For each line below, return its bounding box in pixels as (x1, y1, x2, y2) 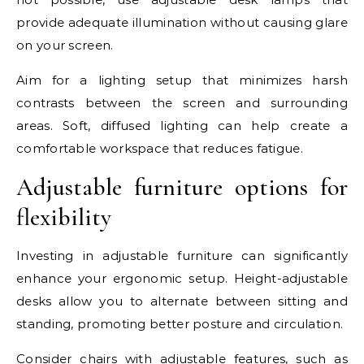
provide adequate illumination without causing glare (16, 15, 348, 31)
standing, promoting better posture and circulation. (16, 316, 344, 332)
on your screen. (16, 37, 114, 54)
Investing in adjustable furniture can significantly (16, 248, 348, 264)
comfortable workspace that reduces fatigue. (16, 141, 303, 157)
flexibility (16, 202, 111, 233)
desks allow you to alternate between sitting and (16, 293, 348, 310)
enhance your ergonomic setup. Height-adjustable (16, 271, 348, 287)
